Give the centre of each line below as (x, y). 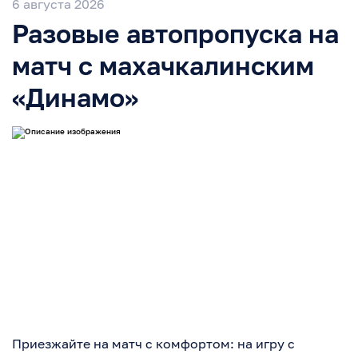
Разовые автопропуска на (175, 34)
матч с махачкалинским (163, 66)
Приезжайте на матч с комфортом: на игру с (153, 344)
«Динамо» (75, 98)
